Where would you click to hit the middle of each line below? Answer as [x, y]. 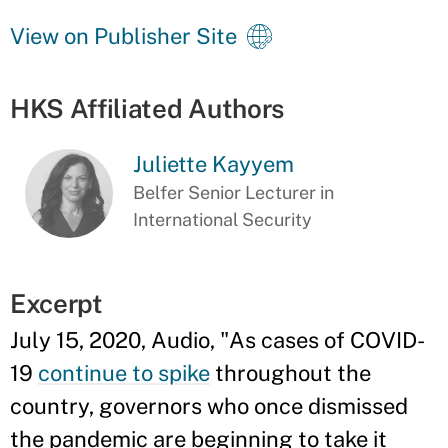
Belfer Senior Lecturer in [234, 192]
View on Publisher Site [123, 36]
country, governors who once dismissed [209, 405]
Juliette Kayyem [214, 164]
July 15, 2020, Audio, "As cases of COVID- [217, 339]
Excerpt [56, 303]
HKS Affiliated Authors [147, 108]
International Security [223, 219]
